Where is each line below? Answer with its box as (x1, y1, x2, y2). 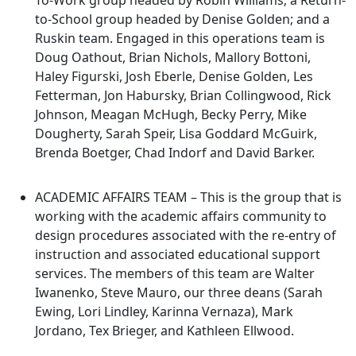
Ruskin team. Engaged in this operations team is (35, 29, 325, 48)
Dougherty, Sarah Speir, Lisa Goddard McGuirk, (35, 125, 317, 143)
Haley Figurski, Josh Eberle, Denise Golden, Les (35, 68, 313, 86)
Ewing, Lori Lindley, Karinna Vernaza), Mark (35, 303, 293, 321)
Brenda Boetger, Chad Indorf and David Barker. (35, 144, 315, 162)
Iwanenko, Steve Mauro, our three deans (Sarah (35, 284, 323, 302)
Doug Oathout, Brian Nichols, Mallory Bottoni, (35, 48, 311, 67)
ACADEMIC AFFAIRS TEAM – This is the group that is (35, 188, 342, 207)
